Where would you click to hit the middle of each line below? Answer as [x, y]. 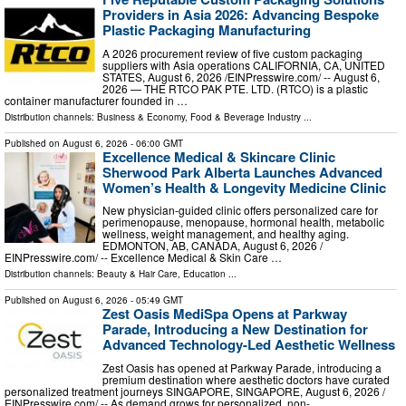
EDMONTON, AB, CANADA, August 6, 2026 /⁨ [213, 246]
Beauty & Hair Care [137, 274]
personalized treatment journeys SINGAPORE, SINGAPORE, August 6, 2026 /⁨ [195, 391]
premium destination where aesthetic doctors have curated [246, 379]
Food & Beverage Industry [246, 116]
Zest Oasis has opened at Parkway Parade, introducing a [242, 367]
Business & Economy [141, 116]
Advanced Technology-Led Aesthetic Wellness [249, 345]
